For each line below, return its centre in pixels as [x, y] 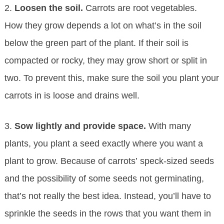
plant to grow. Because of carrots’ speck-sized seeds [109, 161]
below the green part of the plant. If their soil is [96, 43]
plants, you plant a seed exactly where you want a [103, 144]
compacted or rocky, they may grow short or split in [105, 61]
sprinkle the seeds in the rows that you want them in [107, 214]
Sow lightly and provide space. [81, 126]
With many [169, 126]
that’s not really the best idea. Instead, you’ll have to [107, 196]
